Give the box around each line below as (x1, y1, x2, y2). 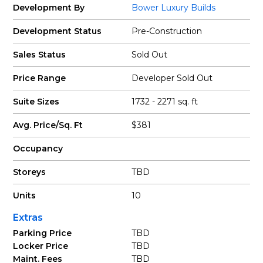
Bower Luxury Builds (131, 2, 215, 13)
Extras (13, 212, 43, 223)
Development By (13, 2, 85, 13)
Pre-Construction (131, 26, 202, 36)
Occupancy (13, 143, 63, 154)
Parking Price (13, 228, 72, 238)
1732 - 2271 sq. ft (131, 96, 198, 107)
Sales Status (13, 49, 66, 60)
